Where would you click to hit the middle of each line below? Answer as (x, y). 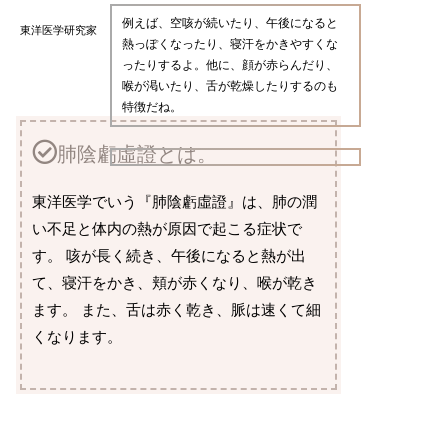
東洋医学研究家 (59, 29)
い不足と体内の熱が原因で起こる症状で (167, 228)
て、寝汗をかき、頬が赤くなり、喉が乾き (175, 282)
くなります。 (77, 336)
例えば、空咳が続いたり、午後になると (230, 22)
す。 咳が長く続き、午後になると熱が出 (169, 255)
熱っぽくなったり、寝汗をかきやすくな (230, 43)
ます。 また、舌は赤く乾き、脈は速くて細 (177, 309)
